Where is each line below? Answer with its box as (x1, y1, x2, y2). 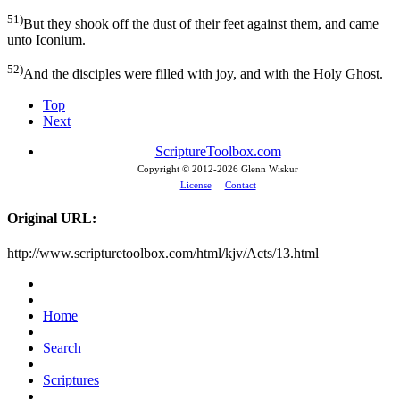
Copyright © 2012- (137, 162, 217, 174)
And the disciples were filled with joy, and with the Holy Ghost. (23, 66, 383, 82)
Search (43, 340, 81, 356)
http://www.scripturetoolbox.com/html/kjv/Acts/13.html (7, 246, 319, 262)
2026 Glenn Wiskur (217, 162, 298, 174)
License (179, 179, 212, 190)
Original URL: (7, 211, 96, 227)
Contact (224, 179, 256, 190)
